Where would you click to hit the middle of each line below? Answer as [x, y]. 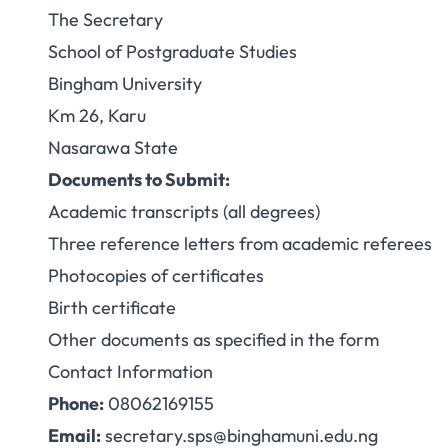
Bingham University [125, 83]
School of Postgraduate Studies [172, 51]
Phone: [76, 403]
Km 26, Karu [97, 115]
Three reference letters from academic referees [240, 243]
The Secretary [105, 19]
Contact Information [130, 371]
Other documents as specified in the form [213, 339]
